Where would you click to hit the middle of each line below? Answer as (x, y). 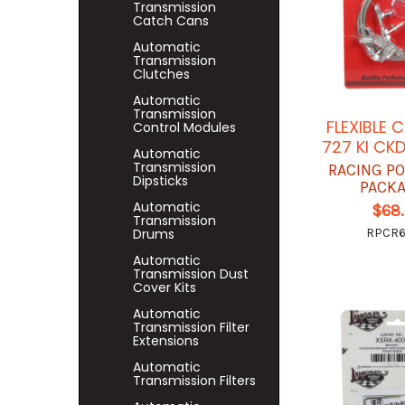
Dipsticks (160, 181)
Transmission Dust (191, 274)
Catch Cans (171, 21)
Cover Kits (165, 287)
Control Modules (184, 127)
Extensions (166, 341)
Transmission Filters (194, 381)
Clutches (161, 74)
